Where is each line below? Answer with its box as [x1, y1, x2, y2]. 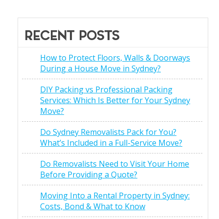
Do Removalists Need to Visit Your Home [40, 158, 189, 170]
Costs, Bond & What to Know [40, 201, 145, 212]
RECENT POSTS [24, 30, 119, 43]
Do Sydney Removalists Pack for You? [40, 127, 176, 138]
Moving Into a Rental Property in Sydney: [40, 190, 190, 201]
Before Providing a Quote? [40, 169, 137, 180]
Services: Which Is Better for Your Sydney [40, 95, 190, 106]
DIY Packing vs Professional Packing [40, 84, 173, 95]
